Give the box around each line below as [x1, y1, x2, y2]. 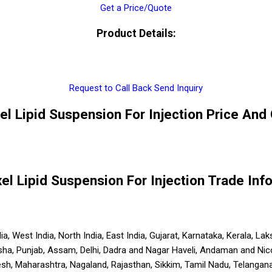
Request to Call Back [69, 83, 152, 94]
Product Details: [96, 27, 176, 39]
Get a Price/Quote [100, 2, 172, 14]
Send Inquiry [154, 83, 203, 94]
